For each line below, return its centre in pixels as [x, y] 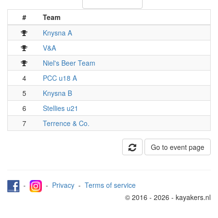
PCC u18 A [60, 78]
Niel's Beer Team [69, 63]
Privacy [63, 185]
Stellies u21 [61, 108]
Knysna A [57, 33]
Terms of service [110, 185]
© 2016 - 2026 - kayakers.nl [168, 197]
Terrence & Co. [66, 123]
